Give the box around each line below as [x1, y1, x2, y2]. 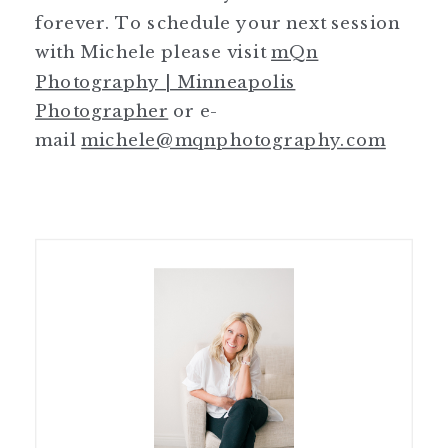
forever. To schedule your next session [35, 11, 401, 33]
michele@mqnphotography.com [81, 129, 386, 151]
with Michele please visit [35, 40, 272, 62]
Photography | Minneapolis [35, 70, 296, 92]
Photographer [35, 99, 169, 121]
